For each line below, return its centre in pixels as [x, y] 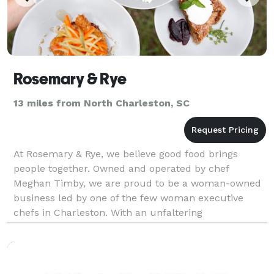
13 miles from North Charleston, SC [102, 103]
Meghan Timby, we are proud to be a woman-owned [137, 183]
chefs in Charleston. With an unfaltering [108, 212]
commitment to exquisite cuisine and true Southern [137, 227]
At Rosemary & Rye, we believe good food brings [126, 154]
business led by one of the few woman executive [128, 198]
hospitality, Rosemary [63, 242]
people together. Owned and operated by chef [121, 168]
